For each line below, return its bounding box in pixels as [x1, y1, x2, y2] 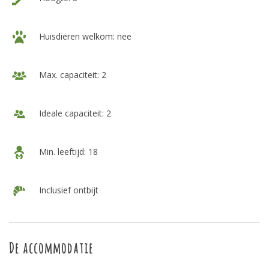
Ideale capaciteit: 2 [37, 107, 111, 119]
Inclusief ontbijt [37, 184, 98, 196]
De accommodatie [9, 239, 94, 257]
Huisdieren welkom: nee [37, 30, 131, 42]
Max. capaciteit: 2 [37, 68, 106, 80]
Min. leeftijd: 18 [37, 145, 98, 157]
